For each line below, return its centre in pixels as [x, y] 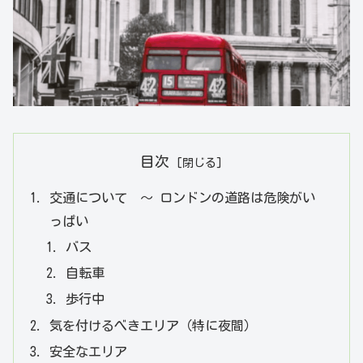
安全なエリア [89, 351]
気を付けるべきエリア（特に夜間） [154, 325]
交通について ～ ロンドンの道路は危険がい [183, 197]
